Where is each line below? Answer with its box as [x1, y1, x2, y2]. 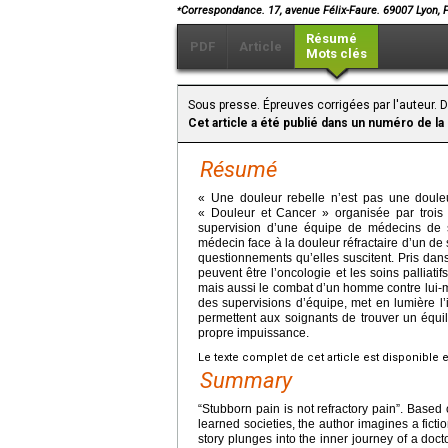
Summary [200, 368, 292, 394]
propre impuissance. [198, 326, 309, 341]
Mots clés [306, 46, 367, 62]
